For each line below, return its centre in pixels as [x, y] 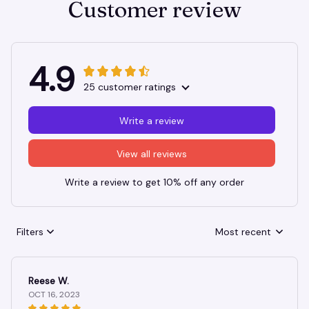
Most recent [243, 231]
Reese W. [49, 281]
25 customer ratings [130, 87]
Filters [30, 231]
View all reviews [152, 153]
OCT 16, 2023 [54, 295]
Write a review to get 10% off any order [154, 182]
